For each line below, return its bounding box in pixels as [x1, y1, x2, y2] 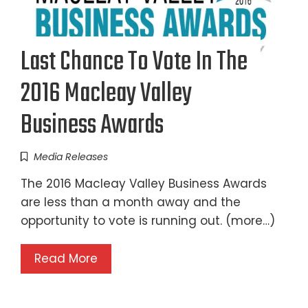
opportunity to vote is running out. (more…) [21, 212, 275, 229]
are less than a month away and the [21, 193, 241, 210]
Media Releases [34, 149, 108, 164]
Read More [34, 250, 98, 267]
